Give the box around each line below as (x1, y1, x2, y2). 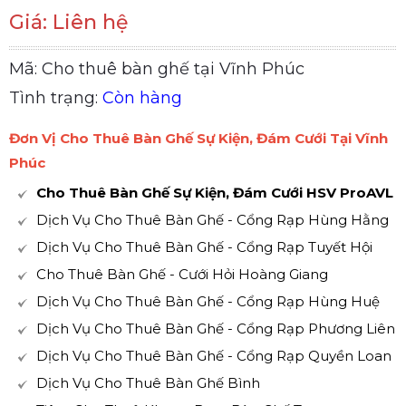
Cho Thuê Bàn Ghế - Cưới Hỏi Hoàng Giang (36, 266, 328, 283)
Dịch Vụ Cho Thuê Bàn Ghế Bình (36, 374, 260, 391)
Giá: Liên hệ (9, 10, 128, 34)
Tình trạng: (9, 88, 102, 108)
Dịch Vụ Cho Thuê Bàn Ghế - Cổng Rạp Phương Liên (36, 320, 395, 337)
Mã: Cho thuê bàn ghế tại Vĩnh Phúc (9, 59, 304, 79)
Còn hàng (102, 88, 182, 108)
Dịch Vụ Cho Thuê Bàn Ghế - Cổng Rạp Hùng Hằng (36, 211, 389, 228)
